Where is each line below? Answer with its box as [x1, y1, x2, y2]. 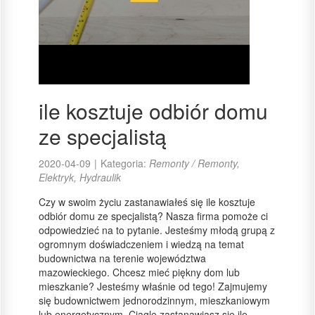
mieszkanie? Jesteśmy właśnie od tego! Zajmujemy [39, 279, 267, 293]
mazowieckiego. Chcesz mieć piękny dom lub [39, 265, 240, 279]
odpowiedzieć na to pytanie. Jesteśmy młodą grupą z [39, 223, 275, 237]
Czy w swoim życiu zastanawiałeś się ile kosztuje [39, 195, 255, 209]
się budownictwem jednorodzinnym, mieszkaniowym [39, 293, 270, 307]
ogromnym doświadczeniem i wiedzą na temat [39, 237, 244, 251]
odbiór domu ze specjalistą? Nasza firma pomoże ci [39, 209, 268, 223]
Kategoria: [101, 156, 149, 170]
